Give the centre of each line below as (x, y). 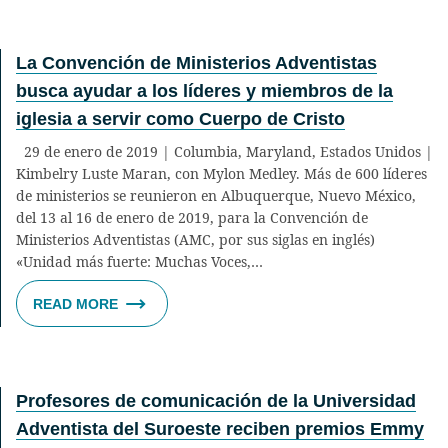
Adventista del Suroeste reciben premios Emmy (220, 429)
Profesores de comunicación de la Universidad (216, 401)
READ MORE (75, 304)
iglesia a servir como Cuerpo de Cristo (180, 119)
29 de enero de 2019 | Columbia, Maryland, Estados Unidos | (224, 151)
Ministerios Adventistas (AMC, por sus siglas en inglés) (195, 239)
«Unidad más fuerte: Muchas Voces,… (139, 261)
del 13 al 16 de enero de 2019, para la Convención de (192, 217)
